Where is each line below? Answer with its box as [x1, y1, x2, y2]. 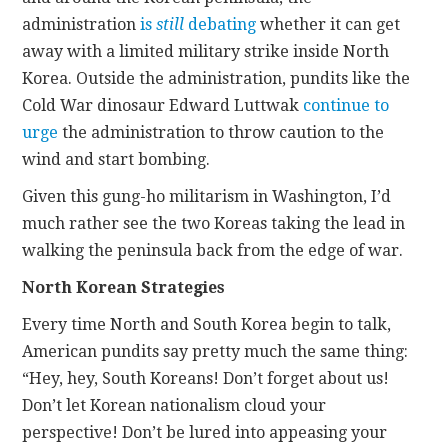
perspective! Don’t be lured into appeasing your [22, 422, 388, 442]
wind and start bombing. [22, 149, 211, 169]
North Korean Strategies [22, 277, 226, 297]
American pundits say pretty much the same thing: [22, 341, 409, 361]
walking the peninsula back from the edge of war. [22, 240, 404, 260]
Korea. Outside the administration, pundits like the [22, 68, 411, 88]
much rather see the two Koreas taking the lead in [22, 213, 406, 233]
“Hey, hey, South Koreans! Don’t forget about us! [22, 368, 390, 388]
